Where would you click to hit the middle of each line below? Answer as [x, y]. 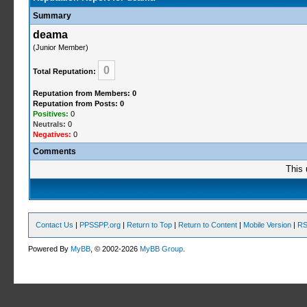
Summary [52, 16]
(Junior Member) [60, 47]
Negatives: [52, 134]
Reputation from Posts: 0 [78, 103]
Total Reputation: [64, 71]
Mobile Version [268, 225]
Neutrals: [49, 124]
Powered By [50, 249]
